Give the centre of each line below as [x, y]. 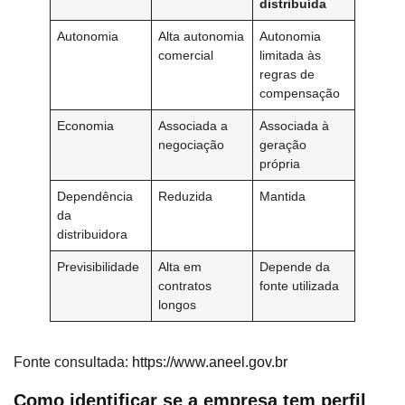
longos [178, 305]
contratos [185, 286]
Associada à [295, 126]
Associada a [193, 126]
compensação [300, 94]
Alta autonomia [202, 37]
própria [280, 164]
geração [283, 145]
